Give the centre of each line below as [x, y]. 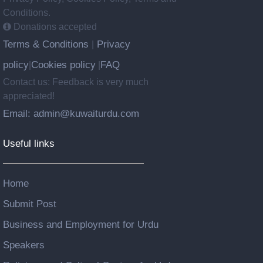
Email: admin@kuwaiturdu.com [71, 113]
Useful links [29, 143]
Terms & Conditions [47, 44]
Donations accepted [54, 26]
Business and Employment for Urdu [81, 224]
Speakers [24, 245]
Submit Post [30, 203]
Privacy [112, 44]
